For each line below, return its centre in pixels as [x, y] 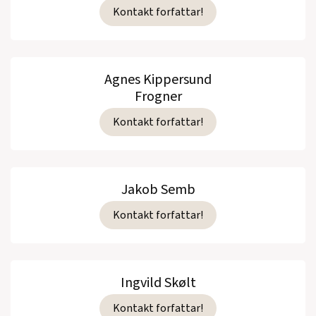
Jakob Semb [158, 189]
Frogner [158, 96]
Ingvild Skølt [158, 282]
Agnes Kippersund [158, 79]
